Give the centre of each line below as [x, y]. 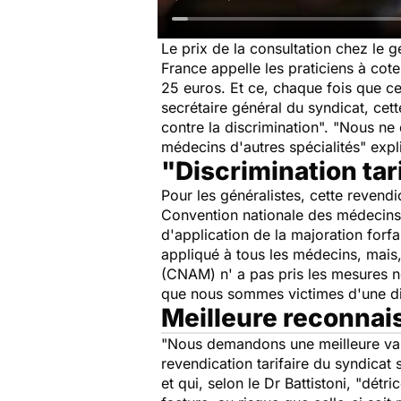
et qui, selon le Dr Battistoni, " [261, 383]
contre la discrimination [240, 127]
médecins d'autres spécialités [260, 147]
